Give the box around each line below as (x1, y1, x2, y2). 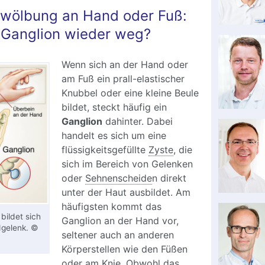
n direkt (151, 172, 186, 185)
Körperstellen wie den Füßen (61, 243, 188, 256)
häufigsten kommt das (61, 201, 161, 213)
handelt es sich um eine (61, 130, 166, 142)
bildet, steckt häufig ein (61, 101, 167, 114)
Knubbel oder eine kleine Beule (61, 87, 199, 99)
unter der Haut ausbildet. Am (61, 186, 190, 199)
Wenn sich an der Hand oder (61, 59, 188, 71)
